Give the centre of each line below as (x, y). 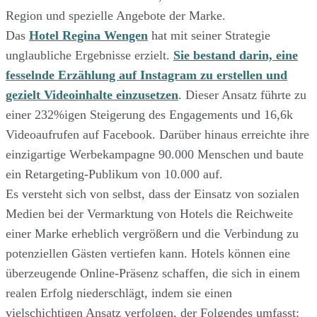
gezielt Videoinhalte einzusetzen (92, 95)
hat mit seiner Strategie (209, 36)
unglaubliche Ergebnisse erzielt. (90, 56)
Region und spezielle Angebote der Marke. (116, 16)
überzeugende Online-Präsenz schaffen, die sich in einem (153, 273)
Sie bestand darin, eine (236, 56)
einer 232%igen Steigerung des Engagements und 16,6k (149, 115)
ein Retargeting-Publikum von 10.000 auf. (114, 174)
